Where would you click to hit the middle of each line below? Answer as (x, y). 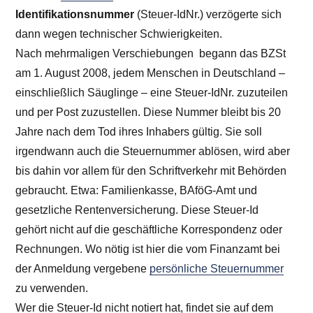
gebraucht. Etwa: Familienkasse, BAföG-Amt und (137, 190)
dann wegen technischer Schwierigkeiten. (119, 34)
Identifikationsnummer (75, 14)
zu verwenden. (52, 288)
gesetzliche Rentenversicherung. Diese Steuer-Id (137, 210)
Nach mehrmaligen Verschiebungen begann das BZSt (151, 53)
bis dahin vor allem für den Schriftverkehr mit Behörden (151, 170)
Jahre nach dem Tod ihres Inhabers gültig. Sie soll (139, 131)
